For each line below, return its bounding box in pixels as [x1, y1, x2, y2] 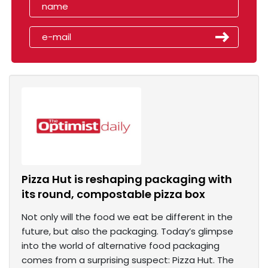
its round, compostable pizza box [22, 187, 205, 202]
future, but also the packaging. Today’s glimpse [22, 225, 233, 238]
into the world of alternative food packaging [22, 239, 220, 252]
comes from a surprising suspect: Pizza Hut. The [22, 254, 234, 267]
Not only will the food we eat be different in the [22, 211, 233, 224]
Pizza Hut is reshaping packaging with [22, 172, 232, 187]
